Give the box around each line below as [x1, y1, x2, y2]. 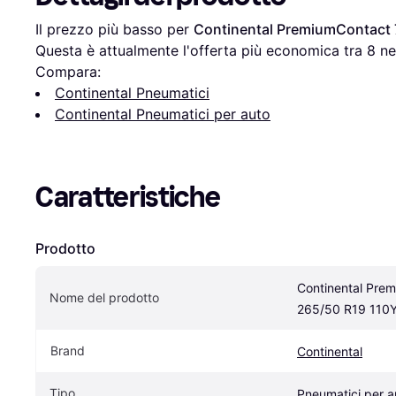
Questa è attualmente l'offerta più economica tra [35, 41, 367, 59]
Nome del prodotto [49, 289, 159, 305]
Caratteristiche [35, 179, 221, 214]
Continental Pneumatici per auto [55, 104, 270, 123]
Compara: [35, 62, 101, 80]
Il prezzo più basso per [35, 19, 194, 38]
